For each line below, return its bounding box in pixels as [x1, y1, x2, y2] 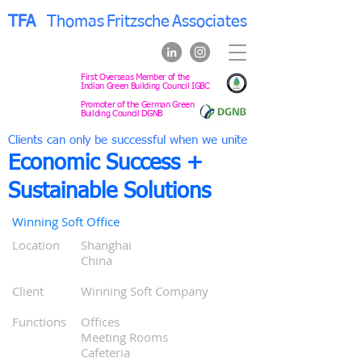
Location [12, 237, 60, 253]
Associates [172, 14, 247, 30]
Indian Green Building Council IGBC [81, 82, 210, 90]
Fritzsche [107, 14, 170, 30]
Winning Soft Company [81, 283, 208, 299]
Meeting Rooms [81, 329, 168, 345]
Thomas [47, 14, 104, 30]
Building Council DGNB [81, 109, 163, 118]
